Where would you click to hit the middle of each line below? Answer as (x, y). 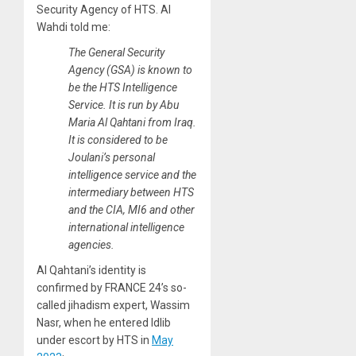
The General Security (116, 53)
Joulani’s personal (112, 158)
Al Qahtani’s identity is (91, 271)
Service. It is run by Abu (124, 105)
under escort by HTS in (94, 341)
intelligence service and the (132, 175)
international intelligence (126, 228)
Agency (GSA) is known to (130, 70)
